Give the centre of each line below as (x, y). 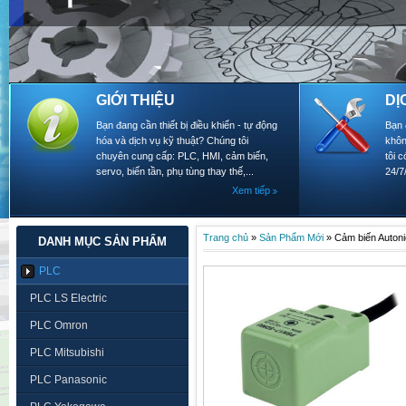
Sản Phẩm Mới (291, 237)
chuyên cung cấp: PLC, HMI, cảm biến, (182, 156)
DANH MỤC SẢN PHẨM (102, 242)
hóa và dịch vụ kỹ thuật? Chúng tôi (172, 140)
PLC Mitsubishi (67, 353)
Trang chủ (226, 237)
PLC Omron (59, 325)
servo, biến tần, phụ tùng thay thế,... (175, 171)
